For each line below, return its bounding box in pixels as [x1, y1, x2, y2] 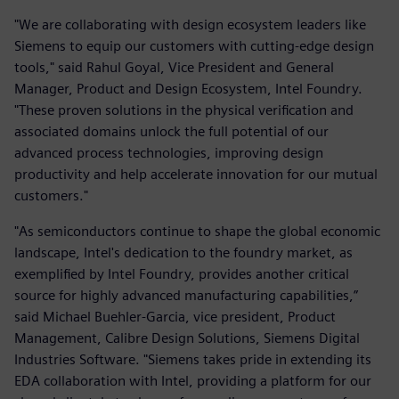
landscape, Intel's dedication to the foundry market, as [14, 243, 353, 261]
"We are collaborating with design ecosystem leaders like [14, 15, 366, 33]
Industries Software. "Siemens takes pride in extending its [14, 350, 371, 368]
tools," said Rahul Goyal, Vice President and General [14, 58, 334, 76]
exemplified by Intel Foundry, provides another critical [14, 265, 349, 282]
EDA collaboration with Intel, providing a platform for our [14, 371, 371, 389]
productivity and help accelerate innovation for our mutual [14, 165, 378, 183]
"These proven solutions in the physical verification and [14, 101, 354, 118]
